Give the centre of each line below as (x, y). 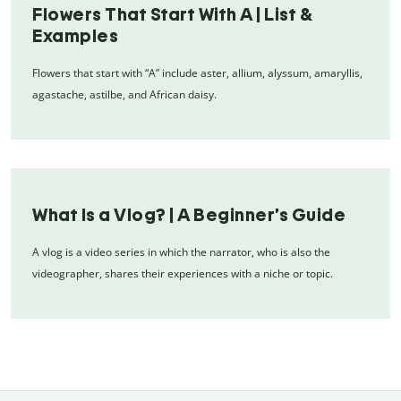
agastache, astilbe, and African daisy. (124, 94)
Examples (75, 35)
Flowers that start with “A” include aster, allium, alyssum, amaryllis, (197, 73)
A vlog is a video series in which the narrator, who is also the (181, 252)
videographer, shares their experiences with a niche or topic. (183, 273)
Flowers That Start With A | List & (172, 14)
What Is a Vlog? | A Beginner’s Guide (189, 214)
